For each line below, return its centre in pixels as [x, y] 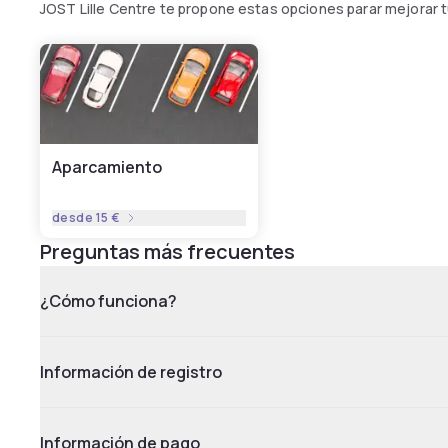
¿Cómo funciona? [108, 301]
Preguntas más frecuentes [167, 251]
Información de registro [131, 372]
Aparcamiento [107, 167]
